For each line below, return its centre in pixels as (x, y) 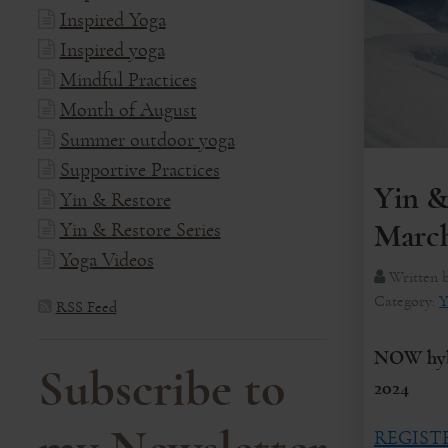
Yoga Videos (106, 260)
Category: (407, 301)
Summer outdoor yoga (147, 140)
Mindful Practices (128, 80)
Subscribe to (161, 390)
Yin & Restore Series (140, 230)
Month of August (128, 110)
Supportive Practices (139, 170)
